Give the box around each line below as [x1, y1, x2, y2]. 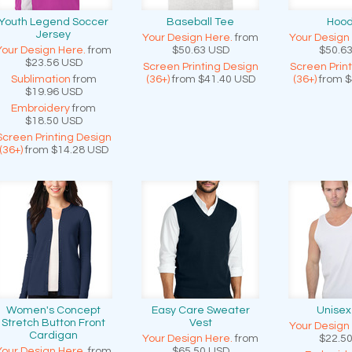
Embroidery [11, 103, 70, 114]
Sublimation [10, 74, 71, 85]
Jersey [36, 29, 71, 40]
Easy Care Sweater [151, 305, 250, 316]
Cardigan [29, 330, 78, 341]
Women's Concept [6, 305, 101, 316]
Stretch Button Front [2, 317, 105, 328]
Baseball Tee [167, 16, 234, 27]
